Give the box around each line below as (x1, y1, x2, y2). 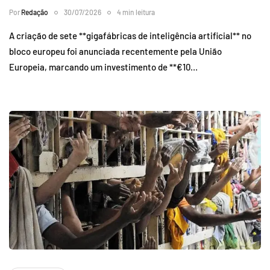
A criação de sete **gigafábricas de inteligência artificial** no (9, 30, 251, 41)
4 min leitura (117, 7, 155, 16)
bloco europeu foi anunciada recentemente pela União (9, 45, 222, 57)
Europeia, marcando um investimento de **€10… (9, 61, 198, 72)
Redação (21, 7, 48, 16)
